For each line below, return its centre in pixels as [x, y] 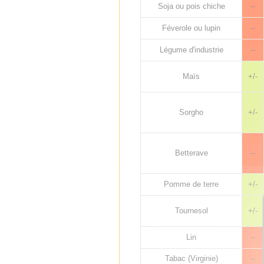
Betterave [191, 153]
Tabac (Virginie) [191, 258]
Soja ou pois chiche [191, 6]
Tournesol [191, 211]
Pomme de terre [191, 184]
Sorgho [191, 112]
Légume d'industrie [191, 50]
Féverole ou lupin [191, 28]
